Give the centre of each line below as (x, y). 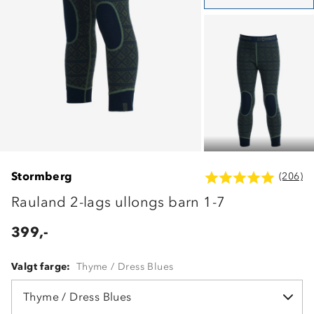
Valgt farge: (41, 266)
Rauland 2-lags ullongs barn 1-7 (118, 202)
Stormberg (42, 177)
